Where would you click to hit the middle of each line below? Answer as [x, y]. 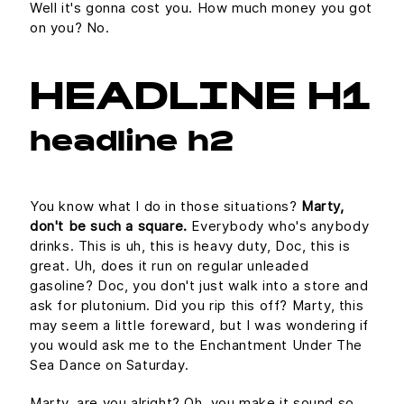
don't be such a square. [109, 225]
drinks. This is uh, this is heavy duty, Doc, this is [190, 245]
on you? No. [70, 28]
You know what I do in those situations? [165, 206]
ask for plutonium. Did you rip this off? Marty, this [197, 305]
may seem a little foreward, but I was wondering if [200, 325]
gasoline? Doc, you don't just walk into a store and [199, 285]
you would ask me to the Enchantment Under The [197, 344]
